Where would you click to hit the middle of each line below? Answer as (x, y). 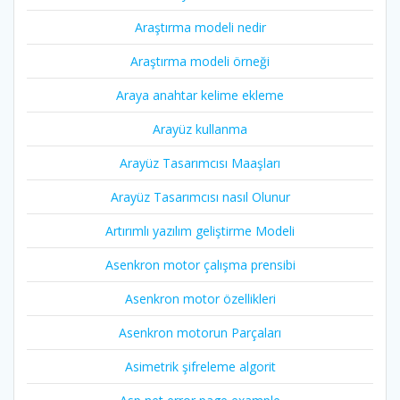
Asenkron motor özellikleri (200, 299)
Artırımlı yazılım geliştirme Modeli (200, 231)
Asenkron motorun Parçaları (200, 333)
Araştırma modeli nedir (200, 28)
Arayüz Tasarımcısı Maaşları (200, 163)
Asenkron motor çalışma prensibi (200, 265)
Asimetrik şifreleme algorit (200, 367)
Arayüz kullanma (200, 129)
